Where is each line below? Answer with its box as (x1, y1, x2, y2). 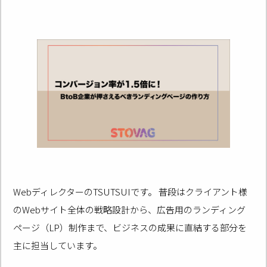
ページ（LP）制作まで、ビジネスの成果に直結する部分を (13, 221, 247, 234)
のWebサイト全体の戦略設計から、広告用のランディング (13, 203, 246, 216)
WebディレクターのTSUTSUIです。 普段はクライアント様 (13, 185, 248, 198)
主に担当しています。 (13, 238, 103, 252)
